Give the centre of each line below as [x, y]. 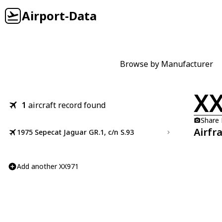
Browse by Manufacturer [166, 64]
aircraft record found [67, 105]
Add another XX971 [48, 166]
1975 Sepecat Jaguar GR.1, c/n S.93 [75, 132]
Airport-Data [59, 16]
